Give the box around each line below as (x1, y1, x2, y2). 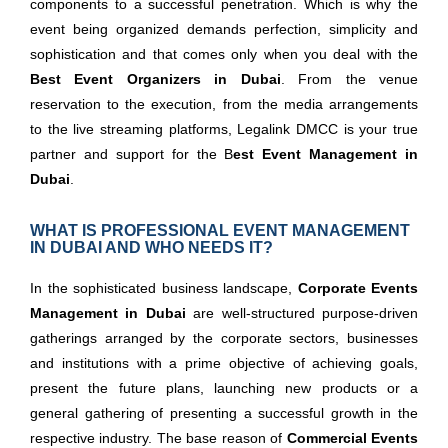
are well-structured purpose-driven (185, 305, 419, 321)
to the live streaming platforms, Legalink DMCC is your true (30, 121, 418, 137)
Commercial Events (286, 430, 419, 446)
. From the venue (280, 71, 419, 87)
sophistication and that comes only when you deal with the (30, 46, 418, 62)
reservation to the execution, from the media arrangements (30, 96, 418, 112)
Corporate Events (297, 280, 418, 296)
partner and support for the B (30, 146, 234, 162)
